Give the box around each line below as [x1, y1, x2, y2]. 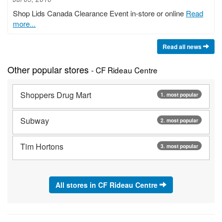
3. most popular [161, 142, 198, 150]
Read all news [163, 42, 203, 51]
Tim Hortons [20, 140, 63, 152]
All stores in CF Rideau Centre [55, 179, 160, 190]
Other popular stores [7, 62, 91, 76]
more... [13, 18, 36, 29]
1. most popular [161, 91, 198, 98]
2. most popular [161, 116, 198, 124]
